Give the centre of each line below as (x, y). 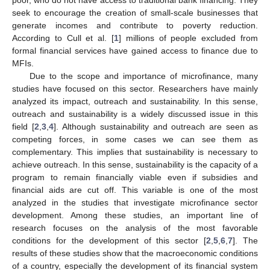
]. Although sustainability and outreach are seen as (155, 126)
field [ (23, 126)
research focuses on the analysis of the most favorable (135, 228)
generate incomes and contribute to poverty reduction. (135, 25)
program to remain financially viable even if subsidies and (135, 177)
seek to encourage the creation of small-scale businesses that (135, 12)
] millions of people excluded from (188, 38)
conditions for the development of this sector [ (109, 240)
